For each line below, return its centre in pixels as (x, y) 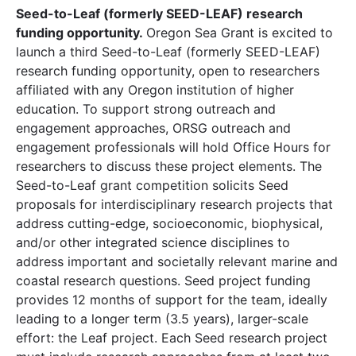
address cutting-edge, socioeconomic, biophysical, (169, 223)
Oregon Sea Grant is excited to (240, 32)
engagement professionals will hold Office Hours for (173, 147)
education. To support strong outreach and (146, 108)
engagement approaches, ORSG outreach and (153, 128)
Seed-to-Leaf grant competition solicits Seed (152, 185)
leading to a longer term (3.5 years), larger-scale (162, 318)
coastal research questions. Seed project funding (163, 280)
